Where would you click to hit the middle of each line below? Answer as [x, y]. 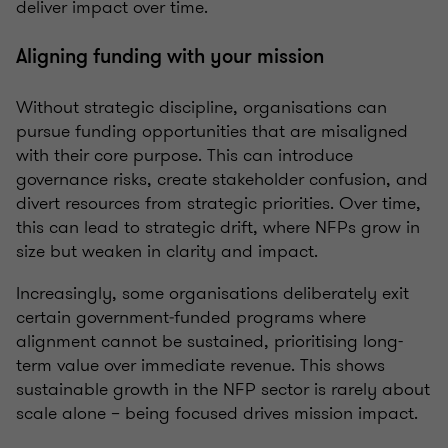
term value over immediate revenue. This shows [200, 365]
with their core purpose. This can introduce [184, 155]
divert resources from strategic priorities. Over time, [218, 203]
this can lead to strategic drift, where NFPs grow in [218, 227]
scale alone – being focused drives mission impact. [217, 413]
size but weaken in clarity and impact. [169, 251]
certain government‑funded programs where [191, 317]
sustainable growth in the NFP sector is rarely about [223, 389]
